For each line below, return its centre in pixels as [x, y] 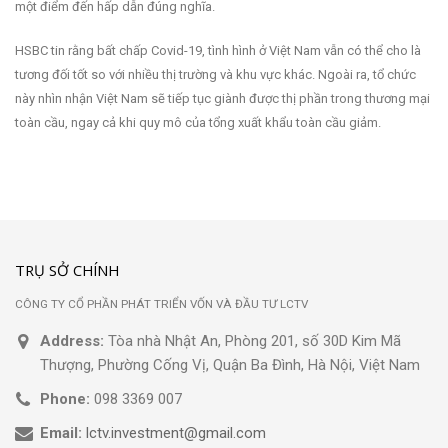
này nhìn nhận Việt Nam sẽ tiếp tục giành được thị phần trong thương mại [222, 98]
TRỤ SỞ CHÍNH [67, 269]
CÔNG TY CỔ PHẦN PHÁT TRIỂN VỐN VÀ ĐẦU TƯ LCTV [161, 303]
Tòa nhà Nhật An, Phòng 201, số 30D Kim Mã [254, 340]
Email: [61, 432]
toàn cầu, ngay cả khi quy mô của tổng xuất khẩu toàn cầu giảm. [198, 122]
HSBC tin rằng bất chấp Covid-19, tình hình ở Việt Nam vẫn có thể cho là [218, 50]
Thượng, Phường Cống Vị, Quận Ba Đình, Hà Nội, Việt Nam [230, 364]
